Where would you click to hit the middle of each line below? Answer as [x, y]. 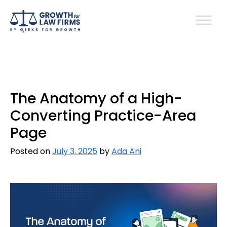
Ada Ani [126, 151]
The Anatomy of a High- [96, 98]
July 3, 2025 [75, 151]
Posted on [31, 151]
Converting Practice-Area [103, 116]
